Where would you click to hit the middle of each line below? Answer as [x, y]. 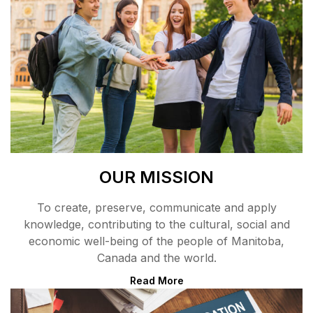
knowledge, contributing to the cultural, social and [156, 224]
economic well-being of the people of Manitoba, [156, 241]
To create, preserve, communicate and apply [156, 207]
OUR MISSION [156, 177]
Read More [156, 280]
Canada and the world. [156, 257]
